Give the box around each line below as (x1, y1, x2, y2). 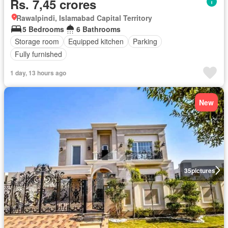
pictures (191, 165, 215, 175)
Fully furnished (15, 49, 62, 60)
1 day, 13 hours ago (10, 68, 66, 77)
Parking (133, 36, 157, 47)
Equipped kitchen (68, 36, 124, 47)
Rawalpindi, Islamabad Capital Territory (16, 12, 152, 23)
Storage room (15, 36, 59, 47)
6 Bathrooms (76, 23, 121, 34)
